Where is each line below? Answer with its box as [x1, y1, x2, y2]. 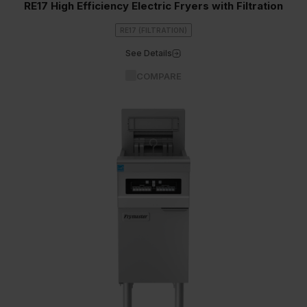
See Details [125, 48, 173, 58]
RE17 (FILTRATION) [119, 26, 187, 34]
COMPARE [136, 71, 182, 82]
